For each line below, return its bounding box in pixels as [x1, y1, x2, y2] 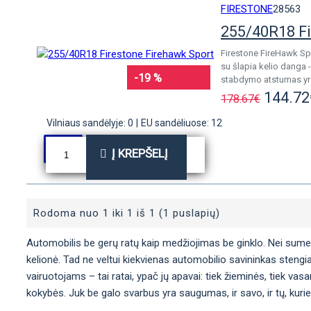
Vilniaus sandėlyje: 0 [47, 117, 133, 128]
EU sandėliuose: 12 [141, 117, 222, 128]
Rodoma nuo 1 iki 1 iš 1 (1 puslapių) [33, 207, 220, 219]
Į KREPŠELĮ [111, 146, 168, 160]
